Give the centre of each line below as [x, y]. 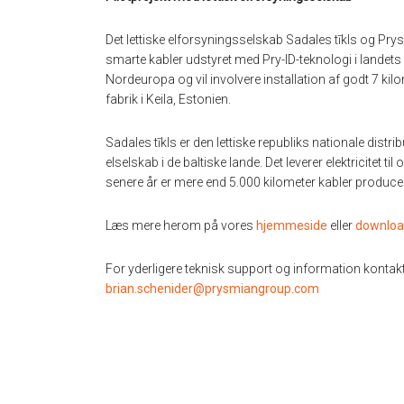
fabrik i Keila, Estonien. [168, 100]
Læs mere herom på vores [181, 226]
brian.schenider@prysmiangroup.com [212, 289]
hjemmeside [292, 226]
